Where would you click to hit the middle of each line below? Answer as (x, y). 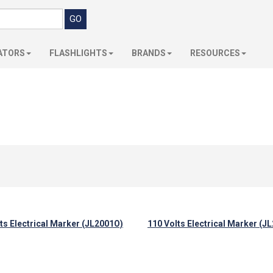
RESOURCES (215, 53)
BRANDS (149, 53)
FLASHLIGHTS (78, 53)
